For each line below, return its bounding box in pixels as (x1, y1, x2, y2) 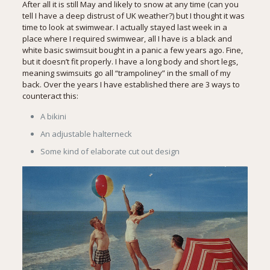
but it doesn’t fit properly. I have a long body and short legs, (22, 56, 238, 67)
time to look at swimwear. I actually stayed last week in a (22, 22, 227, 33)
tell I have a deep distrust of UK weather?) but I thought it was (22, 10, 245, 21)
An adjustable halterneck (40, 128, 132, 139)
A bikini (40, 111, 66, 122)
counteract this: (22, 90, 78, 101)
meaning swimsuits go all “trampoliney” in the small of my (22, 67, 231, 78)
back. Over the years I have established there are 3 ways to (22, 79, 240, 90)
